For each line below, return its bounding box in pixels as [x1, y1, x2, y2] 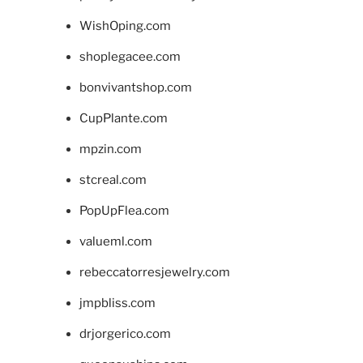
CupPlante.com [79, 111, 168, 126]
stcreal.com [79, 173, 147, 188]
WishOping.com [79, 19, 171, 34]
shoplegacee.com [79, 49, 181, 65]
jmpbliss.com [79, 296, 156, 311]
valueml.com [79, 234, 152, 250]
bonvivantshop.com [79, 80, 192, 96]
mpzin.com [79, 142, 142, 157]
